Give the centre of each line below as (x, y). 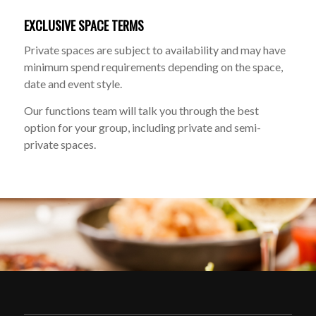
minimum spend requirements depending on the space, (153, 67)
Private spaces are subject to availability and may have (154, 50)
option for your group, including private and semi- (142, 128)
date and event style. (73, 84)
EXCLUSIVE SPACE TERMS (84, 25)
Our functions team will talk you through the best (141, 111)
